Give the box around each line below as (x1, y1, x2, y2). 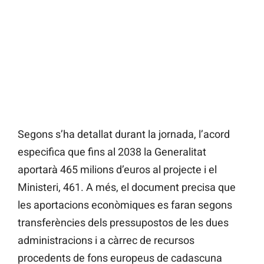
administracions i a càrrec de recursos (18, 234, 194, 247)
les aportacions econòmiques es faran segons (18, 199, 232, 212)
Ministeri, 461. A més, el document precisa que (18, 181, 236, 194)
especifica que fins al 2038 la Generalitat (18, 146, 206, 159)
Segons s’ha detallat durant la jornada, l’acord (18, 128, 230, 141)
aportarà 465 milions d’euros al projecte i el (18, 163, 217, 176)
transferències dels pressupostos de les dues (18, 216, 229, 229)
